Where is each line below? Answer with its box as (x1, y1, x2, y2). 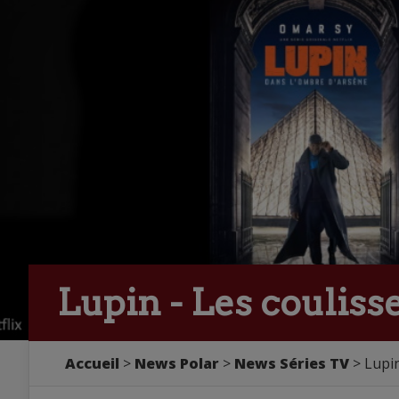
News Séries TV (234, 354, 349, 373)
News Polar (134, 354, 219, 373)
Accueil (65, 354, 119, 373)
